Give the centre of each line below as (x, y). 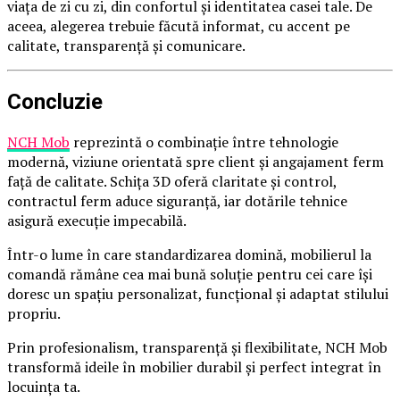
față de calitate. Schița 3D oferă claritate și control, (172, 182)
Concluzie (55, 102)
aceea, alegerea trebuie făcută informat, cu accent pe (179, 26)
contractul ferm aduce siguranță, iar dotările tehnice (177, 201)
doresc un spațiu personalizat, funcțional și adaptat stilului (198, 294)
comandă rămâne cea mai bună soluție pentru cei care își (190, 275)
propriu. (34, 314)
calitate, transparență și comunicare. (126, 46)
